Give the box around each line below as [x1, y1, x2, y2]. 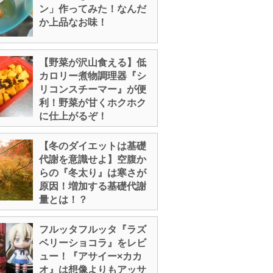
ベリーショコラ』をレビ [39, 238, 146, 248]
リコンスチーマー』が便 [39, 84, 146, 94]
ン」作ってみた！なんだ [39, 4, 146, 14]
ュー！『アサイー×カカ [39, 251, 142, 261]
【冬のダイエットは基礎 [39, 141, 146, 151]
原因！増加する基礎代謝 [39, 181, 146, 191]
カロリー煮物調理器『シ [39, 71, 146, 81]
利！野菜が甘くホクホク [39, 97, 146, 108]
